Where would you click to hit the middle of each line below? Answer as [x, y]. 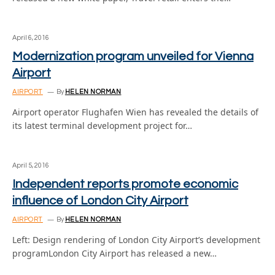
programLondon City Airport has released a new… [114, 253]
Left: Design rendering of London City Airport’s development [136, 240]
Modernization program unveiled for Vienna [133, 56]
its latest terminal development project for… [102, 126]
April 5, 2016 [31, 165]
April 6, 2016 [31, 38]
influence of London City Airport [100, 201]
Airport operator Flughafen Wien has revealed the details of [135, 112]
